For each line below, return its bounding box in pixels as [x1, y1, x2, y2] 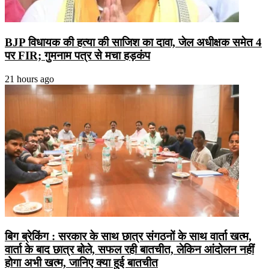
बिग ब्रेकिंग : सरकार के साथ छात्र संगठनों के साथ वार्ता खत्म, [5, 230, 252, 243]
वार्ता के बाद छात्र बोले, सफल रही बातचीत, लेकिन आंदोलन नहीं [5, 243, 254, 256]
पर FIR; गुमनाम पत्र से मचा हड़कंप [5, 49, 150, 62]
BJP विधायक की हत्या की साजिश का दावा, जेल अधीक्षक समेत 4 [5, 35, 262, 49]
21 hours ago [5, 73, 54, 84]
